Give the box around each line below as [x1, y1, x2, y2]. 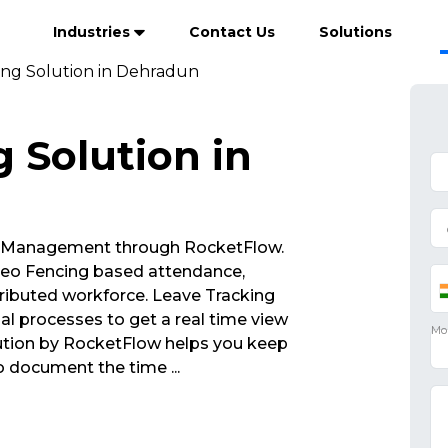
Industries [53, 23, 134, 41]
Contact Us [189, 23, 275, 41]
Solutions [319, 23, 392, 41]
